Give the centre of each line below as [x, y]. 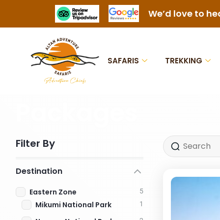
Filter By [35, 143]
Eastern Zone [53, 192]
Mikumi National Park [73, 205]
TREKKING [184, 60]
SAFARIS [124, 60]
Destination [39, 171]
